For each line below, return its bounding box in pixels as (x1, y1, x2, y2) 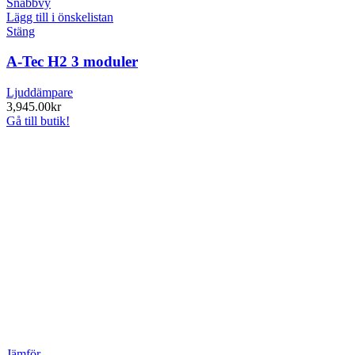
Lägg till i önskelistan (6, 10, 113, 24)
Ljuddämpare (6, 86, 73, 100)
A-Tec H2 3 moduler (6, 53, 138, 71)
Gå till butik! (6, 114, 70, 128)
